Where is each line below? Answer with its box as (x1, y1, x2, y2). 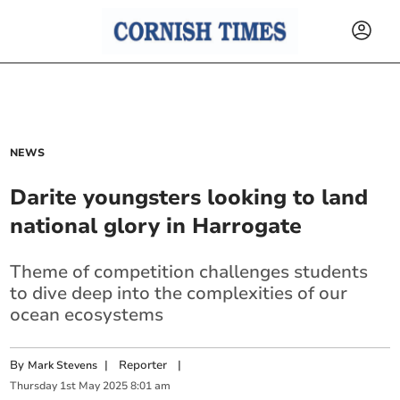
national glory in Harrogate (10, 212, 303, 240)
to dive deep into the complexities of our (10, 281, 348, 305)
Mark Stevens (28, 358, 98, 372)
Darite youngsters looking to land (10, 183, 369, 212)
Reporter (119, 357, 168, 373)
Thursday (10, 379, 58, 394)
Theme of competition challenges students (10, 260, 369, 284)
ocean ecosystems (10, 303, 164, 327)
